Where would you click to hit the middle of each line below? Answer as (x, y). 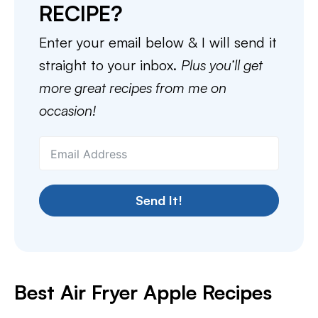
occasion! (67, 110)
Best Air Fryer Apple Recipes (143, 292)
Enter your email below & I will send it (158, 42)
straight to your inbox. (110, 65)
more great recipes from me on (133, 88)
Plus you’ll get (222, 65)
